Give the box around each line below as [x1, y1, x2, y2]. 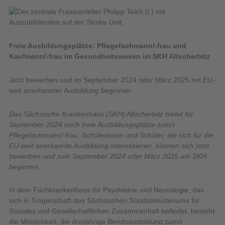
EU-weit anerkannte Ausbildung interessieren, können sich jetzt [9, 141, 209, 150]
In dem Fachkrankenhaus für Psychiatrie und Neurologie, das [9, 186, 204, 194]
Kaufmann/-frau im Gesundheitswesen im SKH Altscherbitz [9, 52, 210, 61]
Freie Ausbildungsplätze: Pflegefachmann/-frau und [9, 42, 186, 50]
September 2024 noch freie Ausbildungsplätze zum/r [9, 120, 175, 129]
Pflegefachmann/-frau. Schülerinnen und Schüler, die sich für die [9, 131, 213, 139]
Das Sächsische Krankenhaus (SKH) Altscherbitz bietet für [9, 109, 193, 118]
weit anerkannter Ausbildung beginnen [9, 86, 131, 94]
